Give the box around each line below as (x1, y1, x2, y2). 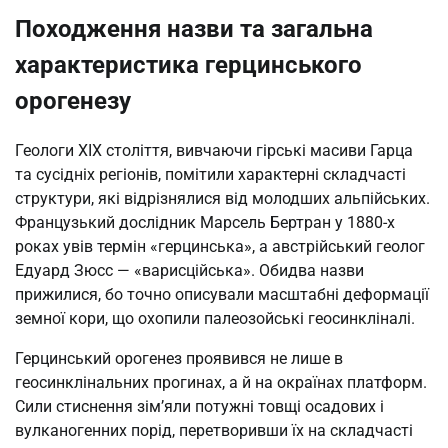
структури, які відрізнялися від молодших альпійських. (15, 189, 430, 209)
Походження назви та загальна (15, 15, 373, 44)
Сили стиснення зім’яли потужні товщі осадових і (15, 397, 384, 417)
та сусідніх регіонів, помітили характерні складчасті (15, 165, 406, 185)
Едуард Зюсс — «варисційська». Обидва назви (15, 261, 364, 281)
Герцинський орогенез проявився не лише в (15, 349, 343, 369)
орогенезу (15, 87, 131, 116)
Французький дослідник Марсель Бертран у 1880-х (15, 213, 395, 233)
